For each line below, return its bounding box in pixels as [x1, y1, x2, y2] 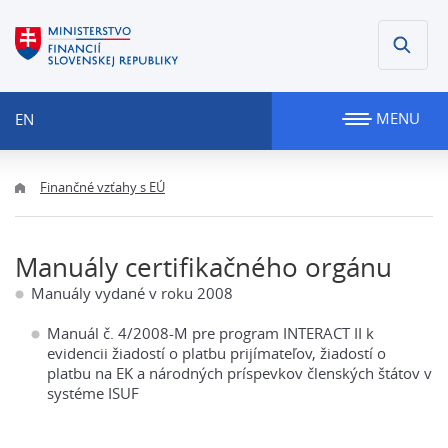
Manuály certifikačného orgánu [15, 250, 392, 285]
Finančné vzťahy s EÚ [40, 178, 165, 196]
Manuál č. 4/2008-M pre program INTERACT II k [47, 323, 374, 343]
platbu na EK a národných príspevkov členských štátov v [47, 363, 432, 383]
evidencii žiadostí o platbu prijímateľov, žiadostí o [47, 343, 386, 363]
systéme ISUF [47, 383, 139, 403]
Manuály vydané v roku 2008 [31, 283, 233, 303]
